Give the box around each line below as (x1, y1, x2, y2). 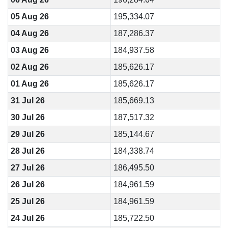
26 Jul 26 (10, 180, 45, 189)
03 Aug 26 (10, 46, 49, 54)
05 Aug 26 (10, 12, 49, 21)
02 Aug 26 (10, 63, 49, 71)
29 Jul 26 (10, 130, 45, 138)
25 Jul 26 (10, 197, 45, 206)
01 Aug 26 (10, 79, 49, 88)
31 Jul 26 (10, 96, 45, 105)
